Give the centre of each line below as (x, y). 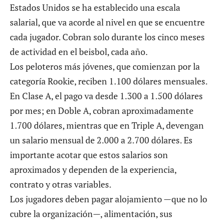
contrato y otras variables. (61, 184)
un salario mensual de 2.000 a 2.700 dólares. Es (101, 140)
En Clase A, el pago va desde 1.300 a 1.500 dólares (106, 96)
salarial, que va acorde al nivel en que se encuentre (107, 22)
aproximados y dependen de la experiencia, (93, 169)
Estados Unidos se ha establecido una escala (95, 7)
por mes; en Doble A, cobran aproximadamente (102, 110)
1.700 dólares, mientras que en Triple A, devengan (107, 125)
